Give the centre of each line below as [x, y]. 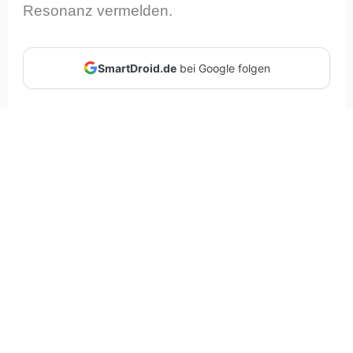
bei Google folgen [223, 68]
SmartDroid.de [137, 68]
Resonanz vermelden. [98, 11]
